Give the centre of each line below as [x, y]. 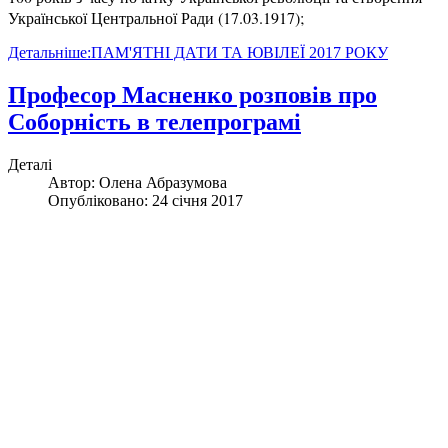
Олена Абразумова [163, 182]
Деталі [30, 164]
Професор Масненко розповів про [192, 95]
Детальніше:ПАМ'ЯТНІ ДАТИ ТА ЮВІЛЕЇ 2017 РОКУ [198, 53]
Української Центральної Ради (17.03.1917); [156, 18]
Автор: [73, 182]
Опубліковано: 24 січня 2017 [145, 200]
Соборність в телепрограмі [154, 122]
